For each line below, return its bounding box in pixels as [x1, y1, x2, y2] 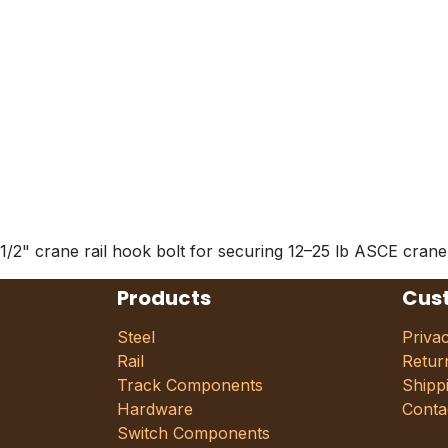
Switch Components [117, 423, 270, 443]
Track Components [117, 375, 263, 395]
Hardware [117, 399, 198, 419]
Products [117, 284, 211, 312]
